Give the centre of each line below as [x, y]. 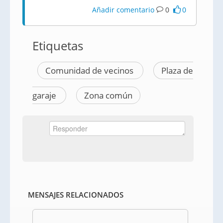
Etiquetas [58, 46]
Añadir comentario [123, 10]
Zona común [108, 95]
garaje [45, 95]
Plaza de [177, 70]
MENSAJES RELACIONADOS [75, 195]
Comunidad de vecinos [90, 70]
